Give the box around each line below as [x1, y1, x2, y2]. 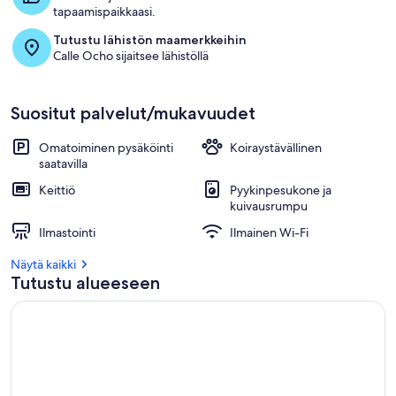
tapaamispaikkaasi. [53, 4, 156, 19]
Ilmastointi [39, 225, 95, 240]
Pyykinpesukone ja [230, 182, 331, 198]
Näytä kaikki [11, 256, 76, 272]
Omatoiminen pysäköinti [39, 140, 173, 156]
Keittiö [39, 182, 75, 198]
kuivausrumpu [230, 198, 308, 214]
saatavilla [39, 156, 88, 171]
